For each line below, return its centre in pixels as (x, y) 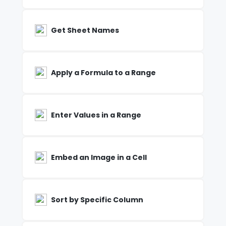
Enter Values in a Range (96, 115)
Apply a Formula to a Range (103, 73)
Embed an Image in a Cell (99, 158)
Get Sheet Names (85, 31)
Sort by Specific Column (97, 200)
